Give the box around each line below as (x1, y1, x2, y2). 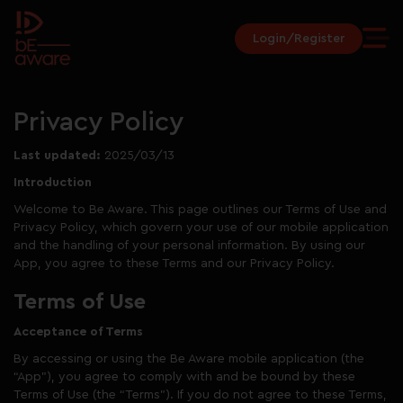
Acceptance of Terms (13, 326, 143, 338)
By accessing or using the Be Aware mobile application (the (13, 353, 364, 365)
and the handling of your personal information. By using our (13, 239, 365, 252)
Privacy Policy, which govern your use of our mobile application (13, 221, 389, 234)
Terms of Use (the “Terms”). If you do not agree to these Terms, (13, 389, 387, 401)
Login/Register (253, 31, 345, 45)
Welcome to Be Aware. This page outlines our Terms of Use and (13, 203, 387, 216)
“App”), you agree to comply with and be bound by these (13, 371, 355, 383)
